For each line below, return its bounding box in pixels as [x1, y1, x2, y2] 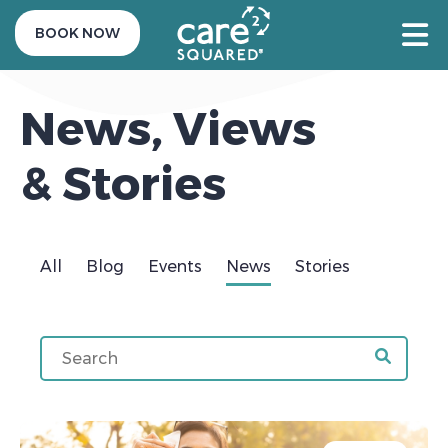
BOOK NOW [35, 24, 120, 42]
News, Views [20, 99, 316, 157]
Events [148, 256, 202, 276]
